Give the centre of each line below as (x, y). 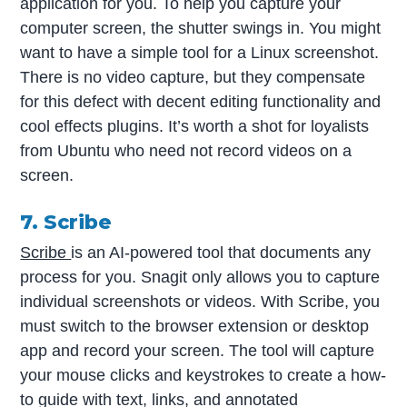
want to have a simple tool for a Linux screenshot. (200, 52)
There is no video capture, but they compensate (193, 77)
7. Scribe (66, 221)
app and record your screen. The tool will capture (198, 350)
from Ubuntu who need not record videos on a (186, 150)
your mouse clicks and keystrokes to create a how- (203, 375)
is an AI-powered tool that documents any (221, 252)
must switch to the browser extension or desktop (195, 326)
